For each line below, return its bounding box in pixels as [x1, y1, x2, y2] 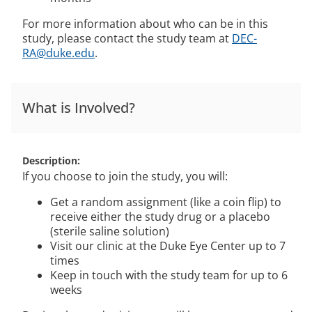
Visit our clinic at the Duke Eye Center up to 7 [50, 238, 286, 253]
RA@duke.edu [22, 45, 95, 61]
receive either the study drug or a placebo [50, 209, 270, 224]
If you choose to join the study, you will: [22, 169, 228, 184]
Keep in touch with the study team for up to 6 [50, 267, 288, 283]
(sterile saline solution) [50, 224, 169, 239]
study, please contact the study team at [22, 31, 232, 46]
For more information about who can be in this [22, 16, 268, 31]
